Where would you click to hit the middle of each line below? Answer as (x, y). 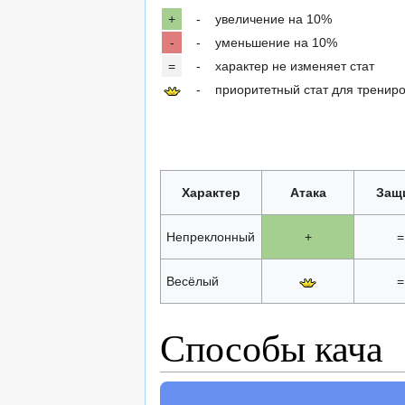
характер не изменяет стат (295, 66)
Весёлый (192, 282)
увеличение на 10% (273, 19)
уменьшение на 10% (276, 43)
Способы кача (272, 348)
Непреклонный (210, 237)
